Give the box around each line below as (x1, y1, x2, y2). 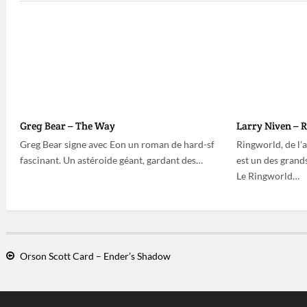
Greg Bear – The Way (20, 119, 115, 132)
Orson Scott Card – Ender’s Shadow (20, 249, 171, 262)
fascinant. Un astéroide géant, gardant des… (20, 154, 203, 166)
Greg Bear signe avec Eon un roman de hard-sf (20, 138, 214, 150)
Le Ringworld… (236, 170, 300, 182)
